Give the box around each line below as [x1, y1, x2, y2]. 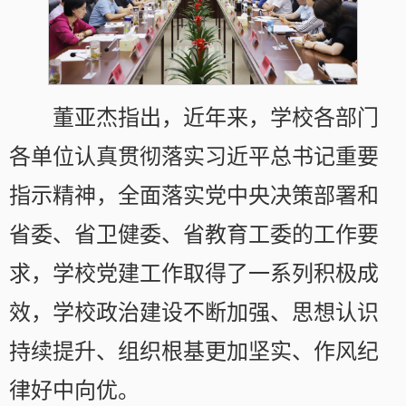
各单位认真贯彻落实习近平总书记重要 [9, 145, 379, 169]
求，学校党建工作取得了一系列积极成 [9, 262, 379, 286]
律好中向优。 [9, 379, 140, 403]
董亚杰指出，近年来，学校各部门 [53, 106, 379, 130]
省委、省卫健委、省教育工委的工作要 [9, 223, 379, 247]
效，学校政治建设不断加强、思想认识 [9, 301, 379, 325]
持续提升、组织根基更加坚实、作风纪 [9, 340, 379, 364]
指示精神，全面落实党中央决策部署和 [9, 184, 379, 208]
